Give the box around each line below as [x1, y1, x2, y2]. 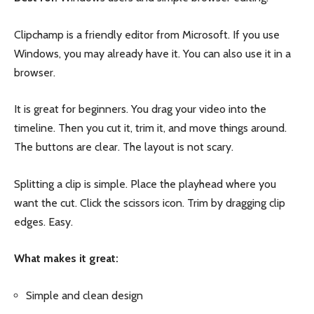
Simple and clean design [26, 288, 143, 302]
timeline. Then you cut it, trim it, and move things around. [14, 121, 287, 135]
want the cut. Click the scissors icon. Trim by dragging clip [14, 196, 285, 210]
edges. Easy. [14, 214, 73, 228]
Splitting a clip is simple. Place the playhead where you [14, 177, 276, 191]
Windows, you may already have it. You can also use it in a [14, 46, 291, 60]
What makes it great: [14, 252, 118, 266]
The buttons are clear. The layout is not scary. [14, 140, 233, 154]
